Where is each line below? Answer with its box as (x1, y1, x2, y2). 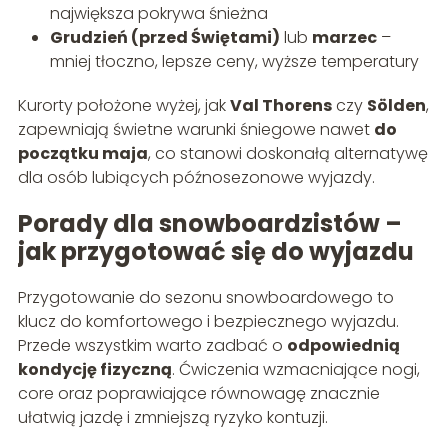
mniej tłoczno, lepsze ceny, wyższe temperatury (49, 49, 419, 73)
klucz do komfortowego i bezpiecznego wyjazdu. (17, 309, 399, 333)
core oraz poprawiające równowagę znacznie (17, 381, 380, 405)
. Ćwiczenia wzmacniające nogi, (171, 357, 420, 381)
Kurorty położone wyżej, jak (17, 93, 230, 117)
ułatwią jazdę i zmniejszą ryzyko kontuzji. (17, 405, 328, 429)
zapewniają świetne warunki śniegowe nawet (17, 117, 374, 141)
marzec (311, 25, 377, 49)
